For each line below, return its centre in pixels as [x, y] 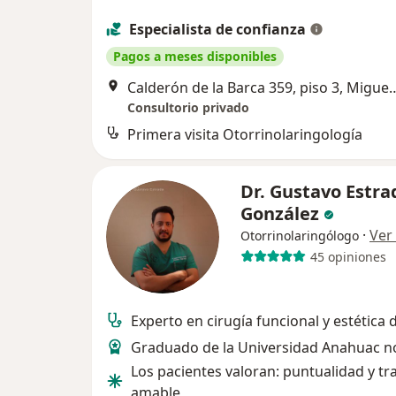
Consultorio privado [188, 108]
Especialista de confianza [217, 30]
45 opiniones [348, 256]
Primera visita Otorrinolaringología [245, 135]
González [282, 214]
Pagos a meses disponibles [195, 57]
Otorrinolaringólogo [300, 236]
